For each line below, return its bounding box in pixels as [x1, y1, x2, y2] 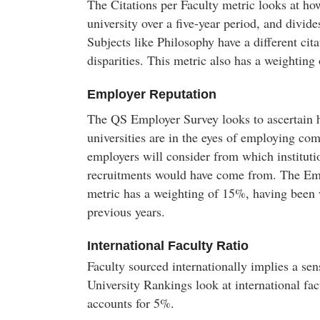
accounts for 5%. [87, 294, 174, 311]
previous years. [87, 203, 165, 220]
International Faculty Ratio [87, 239, 249, 253]
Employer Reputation [87, 87, 216, 101]
